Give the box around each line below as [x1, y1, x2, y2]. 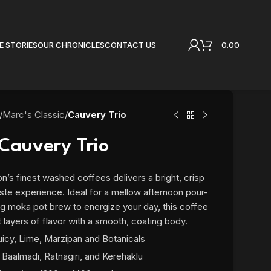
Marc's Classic [2, 109, 65, 120]
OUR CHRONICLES [37, 40, 105, 50]
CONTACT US [104, 40, 156, 50]
